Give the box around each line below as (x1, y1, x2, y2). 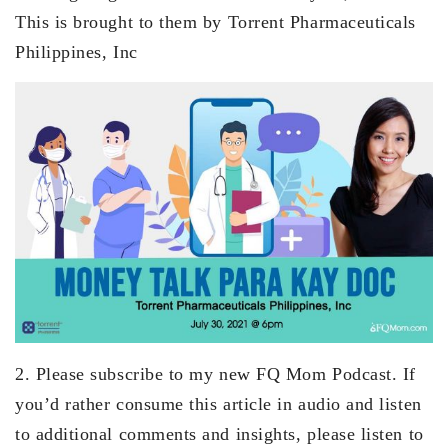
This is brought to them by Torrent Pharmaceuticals (15, 12, 417, 33)
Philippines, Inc (15, 42, 138, 63)
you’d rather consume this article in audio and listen (15, 394, 422, 415)
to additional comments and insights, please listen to (15, 424, 424, 445)
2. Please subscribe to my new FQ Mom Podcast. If (15, 364, 416, 385)
